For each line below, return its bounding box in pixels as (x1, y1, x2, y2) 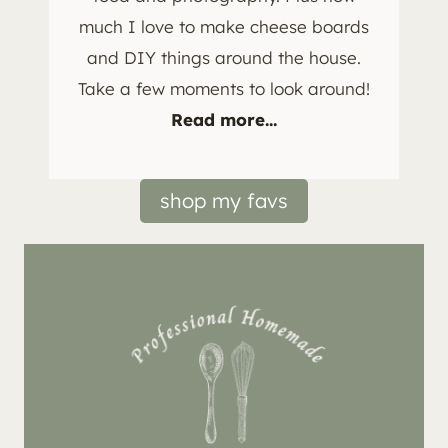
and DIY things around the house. (87, 47, 361, 69)
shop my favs (160, 188, 288, 214)
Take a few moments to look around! (78, 78, 370, 100)
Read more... (171, 109, 277, 131)
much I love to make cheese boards (79, 16, 369, 38)
